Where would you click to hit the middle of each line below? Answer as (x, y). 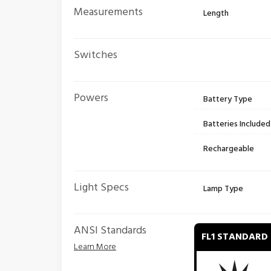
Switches (96, 55)
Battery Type (228, 100)
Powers (91, 98)
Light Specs (101, 188)
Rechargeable (229, 149)
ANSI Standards (110, 231)
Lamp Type (224, 189)
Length (216, 14)
